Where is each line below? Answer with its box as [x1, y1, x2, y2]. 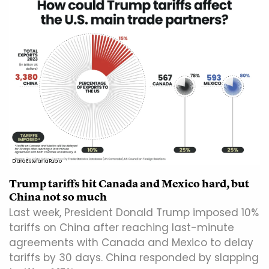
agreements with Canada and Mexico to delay [9, 235, 253, 250]
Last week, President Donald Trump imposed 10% [9, 205, 259, 220]
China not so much [9, 190, 107, 205]
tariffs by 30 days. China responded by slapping [9, 250, 259, 265]
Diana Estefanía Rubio [13, 158, 62, 165]
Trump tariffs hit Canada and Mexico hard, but [9, 177, 249, 192]
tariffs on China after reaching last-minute [9, 220, 234, 235]
